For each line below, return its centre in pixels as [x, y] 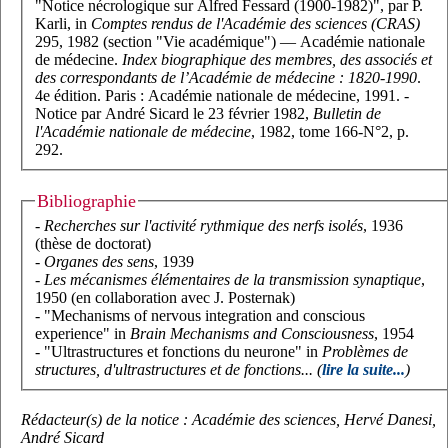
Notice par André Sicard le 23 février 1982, [174, 113]
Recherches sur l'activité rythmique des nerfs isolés [203, 226]
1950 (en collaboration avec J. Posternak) [165, 298]
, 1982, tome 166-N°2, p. [330, 131]
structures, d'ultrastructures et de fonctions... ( [178, 370]
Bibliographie [86, 200]
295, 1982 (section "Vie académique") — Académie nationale [230, 41]
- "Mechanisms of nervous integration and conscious [200, 316]
